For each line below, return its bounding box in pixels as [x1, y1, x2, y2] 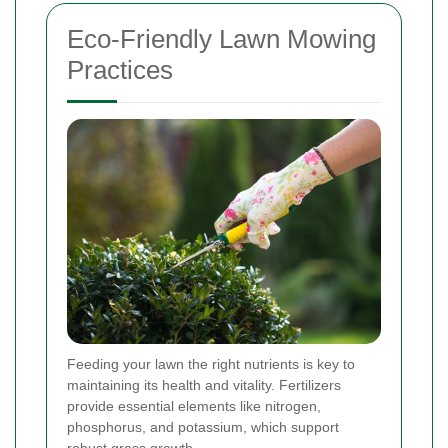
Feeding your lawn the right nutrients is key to [67, 355, 355, 372]
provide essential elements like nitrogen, [67, 397, 321, 414]
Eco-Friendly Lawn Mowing [67, 23, 376, 54]
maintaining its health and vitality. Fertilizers [67, 376, 341, 393]
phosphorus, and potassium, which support [67, 418, 339, 435]
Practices [67, 54, 173, 85]
